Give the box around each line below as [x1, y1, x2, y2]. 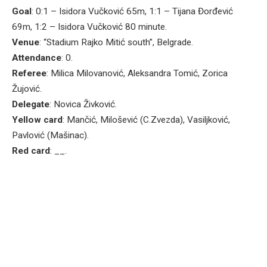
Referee [12, 68, 46, 79]
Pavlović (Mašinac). [12, 130, 89, 141]
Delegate [12, 99, 49, 110]
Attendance [12, 52, 61, 64]
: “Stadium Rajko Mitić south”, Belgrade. [39, 37, 193, 48]
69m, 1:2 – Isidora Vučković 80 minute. [12, 21, 167, 33]
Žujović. [12, 83, 42, 95]
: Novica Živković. [49, 99, 117, 110]
